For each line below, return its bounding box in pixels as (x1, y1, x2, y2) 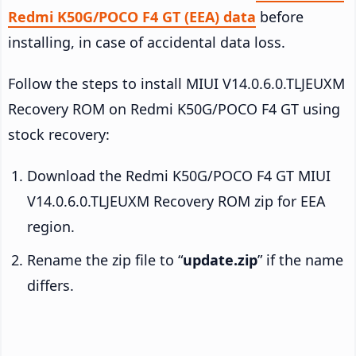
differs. (27, 276, 74, 296)
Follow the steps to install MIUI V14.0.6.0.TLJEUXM (8, 74, 345, 94)
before (256, 7, 304, 27)
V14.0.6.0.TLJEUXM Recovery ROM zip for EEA (27, 192, 326, 211)
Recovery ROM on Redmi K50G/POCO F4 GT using (8, 99, 340, 119)
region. (27, 217, 75, 237)
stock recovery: (8, 125, 110, 145)
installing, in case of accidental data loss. (8, 33, 285, 52)
